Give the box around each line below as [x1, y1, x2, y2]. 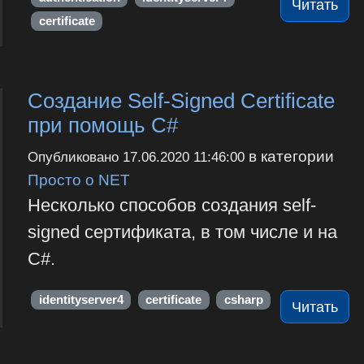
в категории [244, 147, 334, 166]
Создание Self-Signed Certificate [27, 89, 335, 113]
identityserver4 [38, 292, 123, 306]
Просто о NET [27, 171, 130, 189]
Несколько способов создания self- [27, 195, 316, 216]
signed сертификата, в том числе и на [27, 222, 337, 243]
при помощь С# [27, 114, 178, 137]
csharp [223, 292, 263, 306]
